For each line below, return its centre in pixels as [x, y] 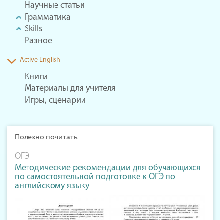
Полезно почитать [46, 138]
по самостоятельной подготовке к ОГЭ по [95, 177]
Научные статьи [55, 6]
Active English [40, 60]
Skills [33, 29]
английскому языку [52, 186]
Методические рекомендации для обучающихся [108, 168]
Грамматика [48, 18]
